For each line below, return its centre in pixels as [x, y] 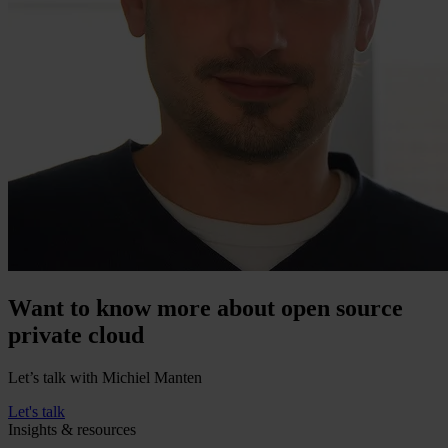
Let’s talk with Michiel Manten [105, 377]
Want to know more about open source [205, 307]
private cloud [76, 334]
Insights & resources [72, 429]
